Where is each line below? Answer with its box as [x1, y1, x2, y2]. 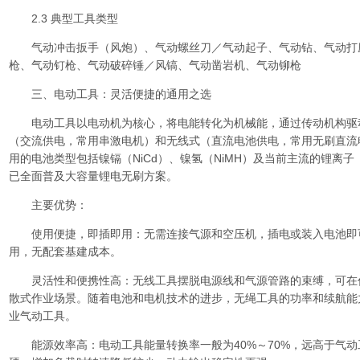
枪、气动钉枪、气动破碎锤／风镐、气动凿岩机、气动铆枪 [9, 59, 301, 72]
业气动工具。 [9, 309, 76, 322]
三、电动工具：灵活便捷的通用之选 [9, 88, 211, 100]
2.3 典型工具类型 [9, 12, 118, 25]
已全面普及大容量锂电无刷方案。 [9, 170, 178, 182]
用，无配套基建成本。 [9, 245, 121, 258]
